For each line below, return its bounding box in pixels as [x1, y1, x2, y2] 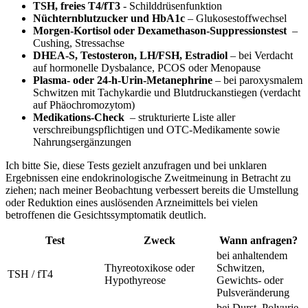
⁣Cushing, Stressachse [33, 36, 124, 49]
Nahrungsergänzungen [33, 135, 131, 148]
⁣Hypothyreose [104, 274, 166, 286]
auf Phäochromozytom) [33, 98, 135, 111]
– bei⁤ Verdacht [228, 49, 293, 61]
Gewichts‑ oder [217, 274, 283, 286]
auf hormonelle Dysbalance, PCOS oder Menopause [33, 61, 261, 74]
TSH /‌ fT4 [8, 267, 53, 280]
